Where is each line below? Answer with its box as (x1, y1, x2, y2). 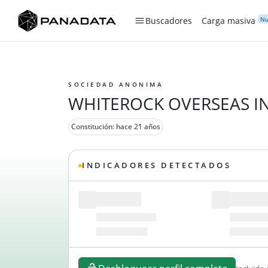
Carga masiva (202, 15, 255, 26)
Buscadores (145, 15, 192, 26)
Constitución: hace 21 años (71, 121, 160, 132)
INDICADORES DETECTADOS (82, 160, 231, 171)
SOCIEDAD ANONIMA (68, 80, 163, 89)
